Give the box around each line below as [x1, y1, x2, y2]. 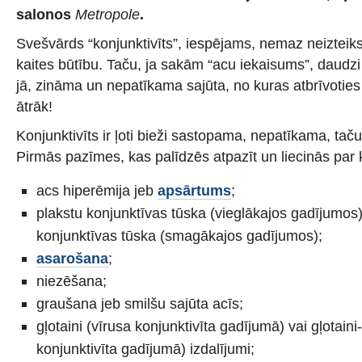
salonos [16, 6, 75, 23]
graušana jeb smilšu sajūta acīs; [36, 295, 243, 312]
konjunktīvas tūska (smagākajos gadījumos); [36, 227, 322, 244]
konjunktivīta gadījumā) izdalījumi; [36, 340, 255, 357]
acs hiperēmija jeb [36, 182, 158, 199]
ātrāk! [16, 98, 53, 115]
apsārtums [158, 182, 231, 199]
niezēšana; [36, 272, 107, 289]
